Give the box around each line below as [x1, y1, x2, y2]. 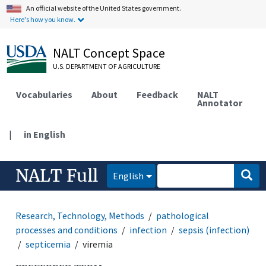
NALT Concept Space [53, 45, 166, 61]
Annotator [197, 96, 243, 109]
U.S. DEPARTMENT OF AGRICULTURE [53, 62, 161, 71]
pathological [156, 209, 210, 221]
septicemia [26, 237, 71, 250]
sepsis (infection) [179, 223, 250, 236]
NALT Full [15, 164, 99, 186]
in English [24, 128, 66, 140]
